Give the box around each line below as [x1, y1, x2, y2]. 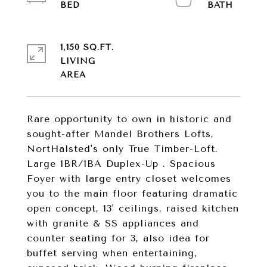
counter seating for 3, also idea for [27, 232, 210, 244]
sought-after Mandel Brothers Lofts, [27, 128, 214, 139]
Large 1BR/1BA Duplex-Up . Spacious [27, 158, 216, 169]
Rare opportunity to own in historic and [27, 113, 232, 125]
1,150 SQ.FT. [60, 42, 114, 52]
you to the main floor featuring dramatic [27, 188, 238, 199]
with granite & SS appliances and [27, 218, 199, 229]
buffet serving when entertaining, [27, 247, 197, 259]
